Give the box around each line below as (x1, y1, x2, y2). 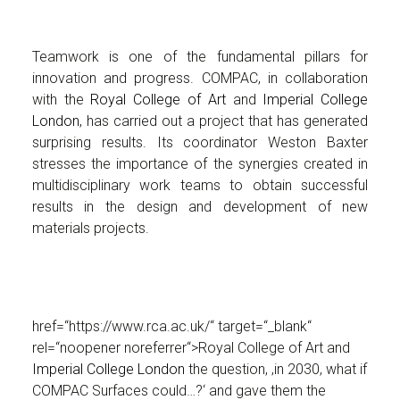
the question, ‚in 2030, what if (184, 361, 367, 378)
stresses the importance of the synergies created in (31, 155, 369, 172)
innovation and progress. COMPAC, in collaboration (31, 70, 369, 87)
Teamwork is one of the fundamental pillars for (31, 48, 369, 65)
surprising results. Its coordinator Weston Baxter (31, 134, 369, 151)
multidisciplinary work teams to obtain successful (31, 177, 369, 194)
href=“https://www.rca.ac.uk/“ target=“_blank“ (31, 318, 312, 335)
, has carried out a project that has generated (79, 112, 369, 129)
